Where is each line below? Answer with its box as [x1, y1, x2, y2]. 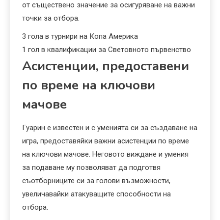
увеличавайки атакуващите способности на [22, 190, 171, 199]
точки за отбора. [22, 14, 80, 23]
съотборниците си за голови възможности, [22, 176, 170, 186]
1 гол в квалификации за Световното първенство [22, 45, 191, 55]
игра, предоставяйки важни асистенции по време [22, 137, 189, 146]
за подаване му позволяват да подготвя [22, 163, 161, 172]
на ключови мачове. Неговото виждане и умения [22, 150, 189, 159]
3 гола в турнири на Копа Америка [22, 32, 138, 41]
